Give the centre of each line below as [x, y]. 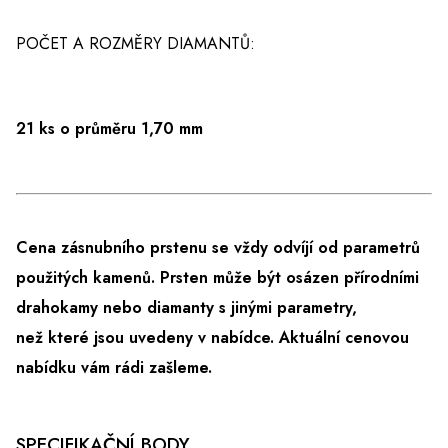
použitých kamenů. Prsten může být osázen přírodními [217, 278]
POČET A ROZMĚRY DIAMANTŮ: [135, 44]
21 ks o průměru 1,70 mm [109, 129]
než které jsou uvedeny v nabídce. [147, 338]
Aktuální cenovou [344, 338]
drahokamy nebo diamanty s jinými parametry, [186, 308]
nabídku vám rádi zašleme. [114, 368]
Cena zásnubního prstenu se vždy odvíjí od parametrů [218, 248]
